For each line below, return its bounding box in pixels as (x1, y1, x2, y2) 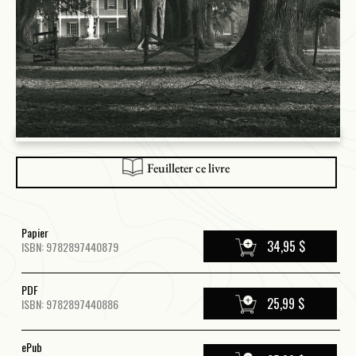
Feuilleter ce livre (145, 160, 230, 177)
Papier (21, 224, 48, 242)
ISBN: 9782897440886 (21, 295, 118, 312)
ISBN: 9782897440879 (21, 238, 118, 256)
